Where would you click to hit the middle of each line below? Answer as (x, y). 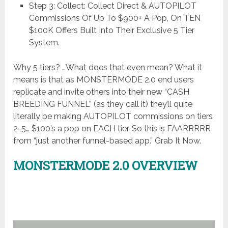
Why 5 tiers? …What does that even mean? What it (108, 68)
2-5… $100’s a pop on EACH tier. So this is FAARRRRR (112, 129)
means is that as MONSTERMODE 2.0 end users (104, 80)
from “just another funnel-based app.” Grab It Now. (107, 141)
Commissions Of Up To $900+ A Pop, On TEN (115, 18)
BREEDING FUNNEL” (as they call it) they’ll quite (103, 104)
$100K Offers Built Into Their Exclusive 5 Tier (111, 30)
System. (44, 42)
